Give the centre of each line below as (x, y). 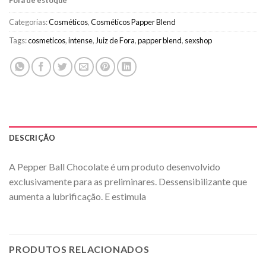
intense (80, 41)
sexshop (198, 41)
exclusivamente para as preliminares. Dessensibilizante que (128, 182)
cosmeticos (47, 41)
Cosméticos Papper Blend (133, 22)
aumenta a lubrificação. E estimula (77, 197)
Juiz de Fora (115, 41)
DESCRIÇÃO (32, 138)
